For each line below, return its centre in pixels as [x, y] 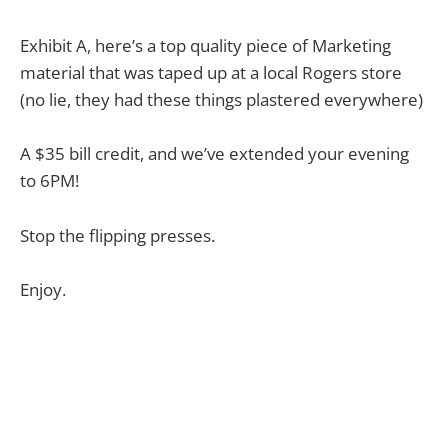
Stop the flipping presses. [117, 235]
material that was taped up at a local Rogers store [211, 73]
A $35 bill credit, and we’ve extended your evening [214, 154]
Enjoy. [43, 289]
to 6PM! [49, 181]
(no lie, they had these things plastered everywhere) [221, 100]
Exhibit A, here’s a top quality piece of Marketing [205, 46]
